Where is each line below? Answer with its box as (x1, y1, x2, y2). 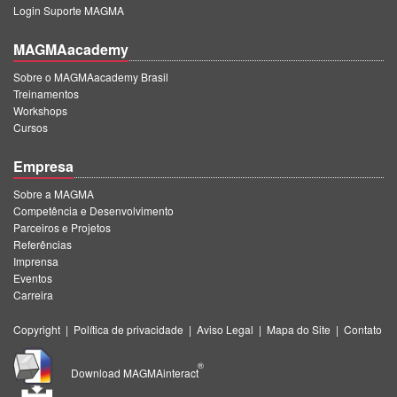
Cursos (13, 119, 48, 135)
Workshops (13, 102, 67, 118)
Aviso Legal (197, 321, 253, 337)
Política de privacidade (74, 321, 183, 337)
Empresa (13, 155, 74, 176)
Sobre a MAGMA (13, 185, 94, 201)
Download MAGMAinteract (71, 364, 204, 380)
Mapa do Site (267, 321, 331, 337)
